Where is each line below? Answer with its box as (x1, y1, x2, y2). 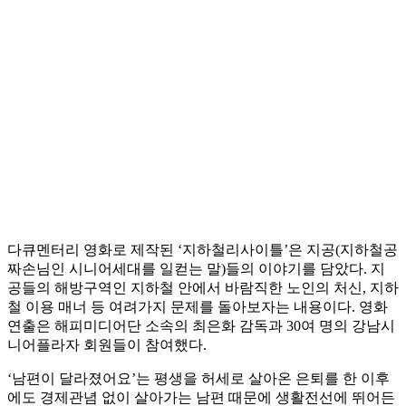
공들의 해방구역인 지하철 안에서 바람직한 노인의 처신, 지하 (7, 280, 399, 296)
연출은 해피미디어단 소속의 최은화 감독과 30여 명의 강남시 (7, 318, 395, 334)
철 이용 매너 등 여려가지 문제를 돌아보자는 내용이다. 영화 (7, 299, 388, 315)
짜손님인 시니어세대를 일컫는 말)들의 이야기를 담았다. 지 (7, 261, 385, 277)
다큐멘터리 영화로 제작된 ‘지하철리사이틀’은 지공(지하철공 (7, 242, 398, 258)
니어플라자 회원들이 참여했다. (7, 337, 207, 353)
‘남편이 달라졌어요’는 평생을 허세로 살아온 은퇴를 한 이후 (7, 371, 390, 387)
